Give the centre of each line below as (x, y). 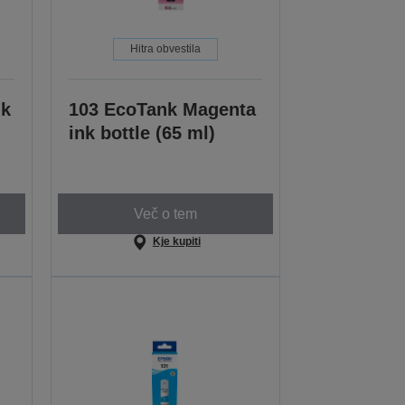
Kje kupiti (176, 242)
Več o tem (166, 213)
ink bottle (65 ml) (142, 133)
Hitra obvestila (166, 49)
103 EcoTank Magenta (163, 110)
